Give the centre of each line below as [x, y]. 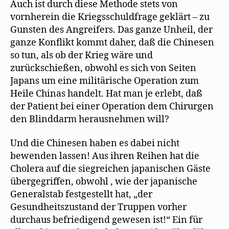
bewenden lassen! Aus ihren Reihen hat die [105, 156]
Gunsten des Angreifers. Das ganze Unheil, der [111, 30]
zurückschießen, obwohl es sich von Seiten [103, 68]
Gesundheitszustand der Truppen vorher [98, 208]
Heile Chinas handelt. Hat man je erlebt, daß [106, 94]
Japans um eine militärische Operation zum [105, 81]
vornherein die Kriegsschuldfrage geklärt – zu [110, 17]
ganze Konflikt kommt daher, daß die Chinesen [112, 42]
